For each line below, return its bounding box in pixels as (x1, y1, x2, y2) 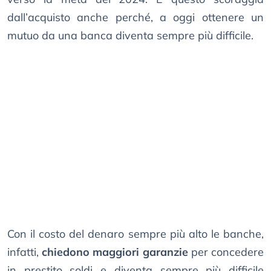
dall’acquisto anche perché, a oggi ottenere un (7, 10, 264, 25)
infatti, (7, 245, 42, 260)
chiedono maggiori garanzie (42, 245, 188, 260)
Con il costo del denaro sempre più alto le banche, (7, 227, 264, 241)
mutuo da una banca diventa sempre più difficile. (7, 28, 253, 43)
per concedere (188, 245, 264, 260)
